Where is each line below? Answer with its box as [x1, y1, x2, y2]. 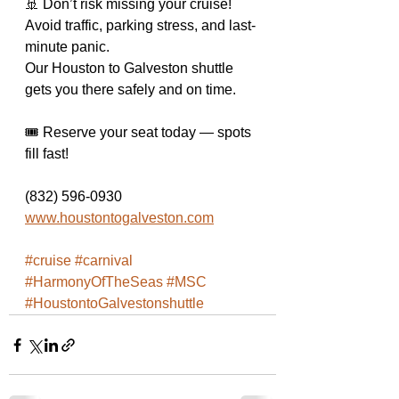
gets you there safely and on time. [25, 82, 236, 97]
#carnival [75, 253, 133, 268]
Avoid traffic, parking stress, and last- [25, 18, 256, 33]
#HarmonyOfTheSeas [25, 274, 163, 289]
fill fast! [25, 146, 69, 161]
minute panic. [25, 39, 110, 54]
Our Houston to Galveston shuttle [25, 61, 237, 76]
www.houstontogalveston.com [25, 210, 214, 225]
